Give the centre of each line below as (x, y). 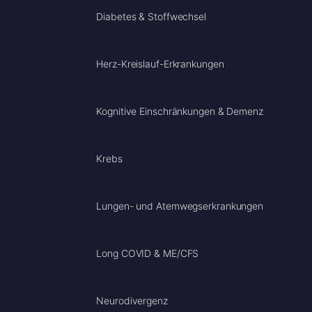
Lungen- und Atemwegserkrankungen (180, 205)
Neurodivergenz (132, 300)
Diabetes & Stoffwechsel (151, 16)
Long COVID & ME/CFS (148, 253)
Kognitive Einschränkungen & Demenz (180, 111)
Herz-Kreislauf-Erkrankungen (160, 63)
